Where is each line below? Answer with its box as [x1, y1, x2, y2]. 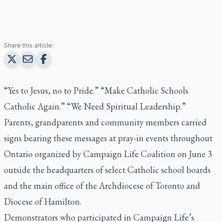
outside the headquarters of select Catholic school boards [4, 164, 211, 175]
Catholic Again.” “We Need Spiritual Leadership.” [4, 100, 186, 112]
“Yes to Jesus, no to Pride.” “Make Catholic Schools [4, 84, 188, 96]
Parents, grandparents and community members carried [4, 116, 207, 128]
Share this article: [4, 41, 54, 49]
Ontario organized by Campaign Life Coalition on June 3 [4, 148, 212, 160]
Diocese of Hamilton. [4, 195, 81, 207]
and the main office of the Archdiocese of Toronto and [4, 179, 200, 191]
